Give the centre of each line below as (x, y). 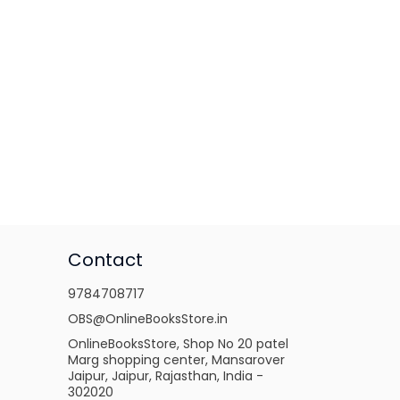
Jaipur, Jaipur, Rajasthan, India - (166, 376)
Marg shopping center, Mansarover (176, 360)
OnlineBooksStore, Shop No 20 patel (178, 344)
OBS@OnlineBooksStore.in (148, 319)
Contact (105, 260)
